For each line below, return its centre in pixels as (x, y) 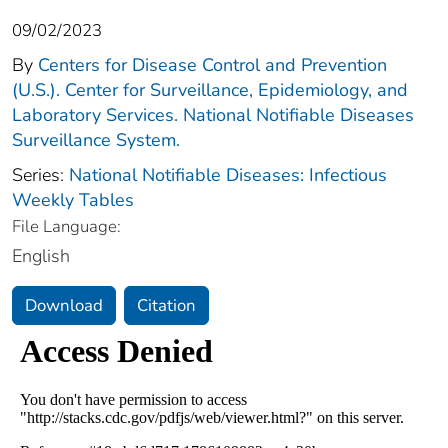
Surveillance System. (96, 139)
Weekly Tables (73, 199)
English (41, 255)
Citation (166, 305)
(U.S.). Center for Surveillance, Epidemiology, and (210, 89)
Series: (40, 174)
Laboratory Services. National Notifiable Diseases (213, 114)
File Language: (66, 226)
